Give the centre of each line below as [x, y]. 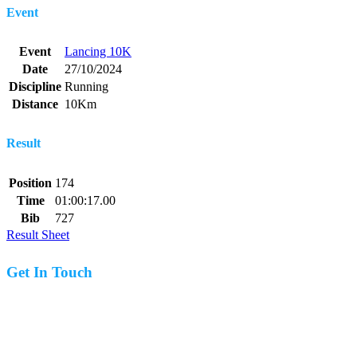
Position [30, 182]
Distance [35, 104]
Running [86, 87]
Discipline [35, 87]
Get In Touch [49, 273]
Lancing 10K [98, 52]
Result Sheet [38, 234]
